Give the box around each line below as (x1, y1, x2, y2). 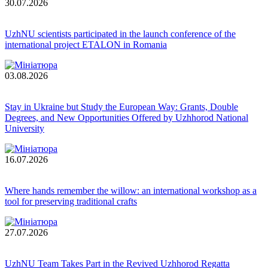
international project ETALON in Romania (5, 39, 167, 50)
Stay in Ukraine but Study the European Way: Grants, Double (5, 102, 238, 112)
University (5, 123, 44, 134)
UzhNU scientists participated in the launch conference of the (5, 29, 236, 39)
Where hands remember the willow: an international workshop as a (5, 185, 257, 196)
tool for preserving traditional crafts (5, 196, 137, 207)
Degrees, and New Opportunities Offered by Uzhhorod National (5, 112, 248, 123)
